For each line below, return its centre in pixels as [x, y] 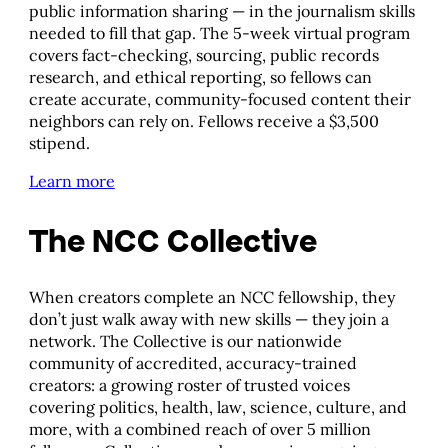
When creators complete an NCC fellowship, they [211, 296]
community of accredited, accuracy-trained [192, 362]
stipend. [59, 143]
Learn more [71, 181]
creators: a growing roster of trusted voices [189, 384]
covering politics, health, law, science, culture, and [217, 406]
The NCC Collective [172, 240]
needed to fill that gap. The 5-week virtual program [219, 33]
